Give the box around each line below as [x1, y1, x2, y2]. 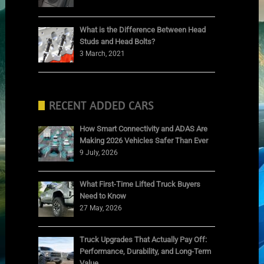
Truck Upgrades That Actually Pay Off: [80, 235, 207, 244]
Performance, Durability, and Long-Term [80, 246, 212, 256]
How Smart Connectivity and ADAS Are [80, 124, 208, 133]
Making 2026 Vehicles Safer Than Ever [80, 136, 209, 145]
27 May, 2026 [80, 203, 123, 212]
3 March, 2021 [80, 49, 126, 58]
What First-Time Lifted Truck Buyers [80, 179, 201, 189]
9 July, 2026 [80, 148, 118, 157]
